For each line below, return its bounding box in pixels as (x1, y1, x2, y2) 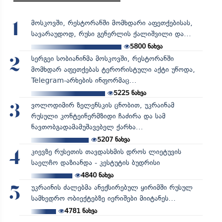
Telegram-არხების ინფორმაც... (31, 76, 137, 85)
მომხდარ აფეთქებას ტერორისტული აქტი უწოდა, (31, 65, 195, 74)
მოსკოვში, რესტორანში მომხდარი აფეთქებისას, (31, 19, 193, 28)
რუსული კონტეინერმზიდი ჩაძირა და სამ (31, 112, 166, 121)
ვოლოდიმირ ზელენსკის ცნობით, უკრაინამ (31, 101, 174, 110)
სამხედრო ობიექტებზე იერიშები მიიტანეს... (31, 194, 176, 203)
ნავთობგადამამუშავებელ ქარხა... (31, 123, 143, 132)
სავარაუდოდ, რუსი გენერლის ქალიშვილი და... (31, 30, 191, 39)
